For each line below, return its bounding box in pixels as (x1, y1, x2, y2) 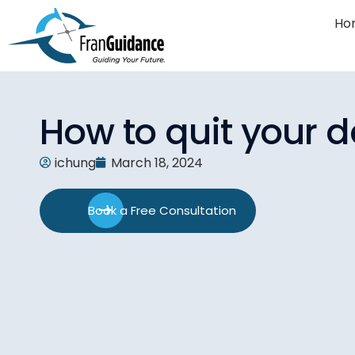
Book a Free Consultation (87, 202, 236, 219)
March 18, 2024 (111, 153, 203, 172)
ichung (55, 153, 96, 172)
